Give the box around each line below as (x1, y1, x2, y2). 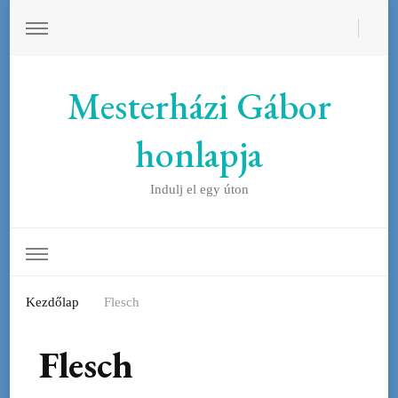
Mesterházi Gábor (67, 82, 331, 131)
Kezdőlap (26, 294, 79, 309)
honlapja (135, 130, 263, 179)
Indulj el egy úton (149, 182, 249, 196)
